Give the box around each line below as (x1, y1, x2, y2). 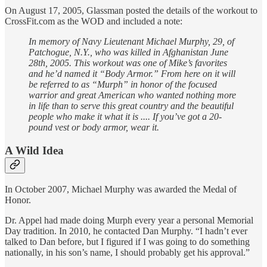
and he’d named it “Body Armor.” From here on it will (29, 68, 235, 79)
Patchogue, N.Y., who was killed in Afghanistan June (29, 46, 228, 57)
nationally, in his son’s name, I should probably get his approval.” (5, 247, 250, 258)
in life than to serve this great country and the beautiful (29, 100, 234, 111)
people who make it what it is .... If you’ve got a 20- (29, 111, 222, 122)
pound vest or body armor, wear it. (29, 122, 159, 132)
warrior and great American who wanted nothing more (29, 89, 236, 100)
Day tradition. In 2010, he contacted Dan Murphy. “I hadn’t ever (5, 226, 247, 237)
